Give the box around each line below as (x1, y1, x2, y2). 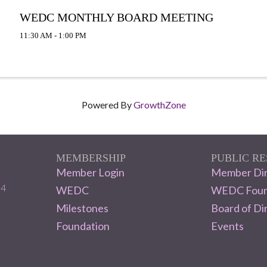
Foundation (56, 219, 110, 232)
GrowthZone (133, 98, 186, 110)
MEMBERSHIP (56, 151, 126, 164)
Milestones (56, 201, 108, 215)
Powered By (81, 98, 133, 110)
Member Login (56, 165, 125, 179)
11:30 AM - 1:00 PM (19, 31, 86, 40)
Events (211, 219, 244, 232)
